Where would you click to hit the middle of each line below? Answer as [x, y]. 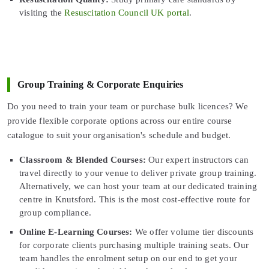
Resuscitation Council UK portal [127, 12]
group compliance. [56, 212]
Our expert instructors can [197, 159]
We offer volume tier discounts [193, 231]
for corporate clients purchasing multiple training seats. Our [134, 245]
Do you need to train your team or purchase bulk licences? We [128, 106]
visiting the [42, 12]
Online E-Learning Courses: [76, 231]
